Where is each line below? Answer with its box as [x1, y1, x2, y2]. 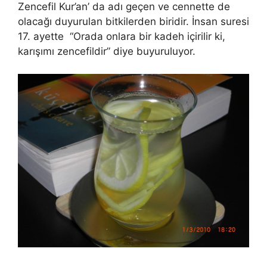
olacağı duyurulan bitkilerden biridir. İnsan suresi [18, 15, 249, 27]
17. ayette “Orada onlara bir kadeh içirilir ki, [18, 30, 225, 42]
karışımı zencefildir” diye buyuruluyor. [18, 45, 195, 57]
